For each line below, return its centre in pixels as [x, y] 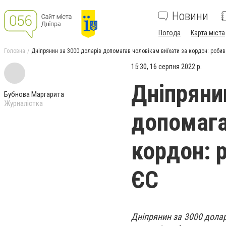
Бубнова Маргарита [34, 94]
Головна [15, 51]
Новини [190, 16]
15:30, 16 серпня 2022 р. [166, 67]
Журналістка [23, 103]
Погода [169, 33]
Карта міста [208, 33]
